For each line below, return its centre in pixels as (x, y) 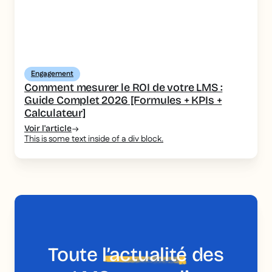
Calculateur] (55, 113)
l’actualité (144, 255)
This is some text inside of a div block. (94, 139)
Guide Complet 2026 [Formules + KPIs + (123, 100)
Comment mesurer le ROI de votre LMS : (124, 88)
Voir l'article (48, 129)
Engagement (52, 74)
